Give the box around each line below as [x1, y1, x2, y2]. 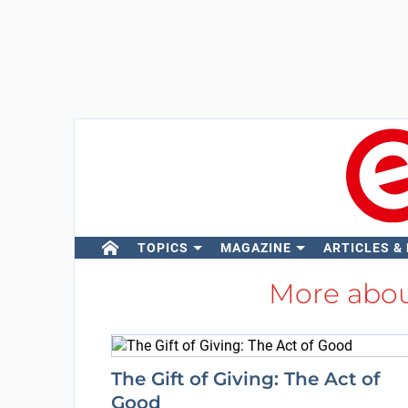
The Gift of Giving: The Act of [110, 367, 380, 390]
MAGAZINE [219, 240, 291, 255]
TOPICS [137, 240, 189, 255]
